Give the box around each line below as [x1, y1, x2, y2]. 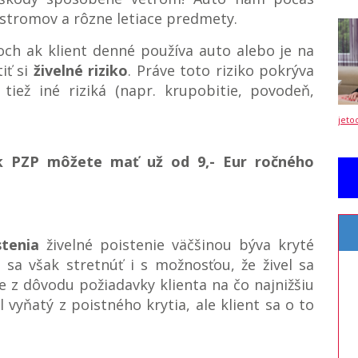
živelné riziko [28, 61, 129, 81]
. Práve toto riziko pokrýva [128, 61, 315, 81]
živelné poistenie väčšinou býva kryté [39, 235, 315, 255]
